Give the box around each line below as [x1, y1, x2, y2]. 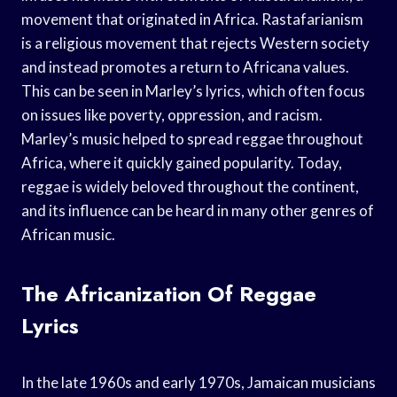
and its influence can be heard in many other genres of [21, 200, 374, 220]
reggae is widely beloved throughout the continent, [21, 176, 359, 196]
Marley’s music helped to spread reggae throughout [21, 128, 363, 148]
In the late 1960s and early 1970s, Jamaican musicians [21, 372, 376, 392]
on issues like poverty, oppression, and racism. [21, 105, 323, 124]
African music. [21, 224, 115, 244]
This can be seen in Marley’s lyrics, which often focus [21, 81, 365, 100]
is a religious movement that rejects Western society [21, 33, 370, 52]
